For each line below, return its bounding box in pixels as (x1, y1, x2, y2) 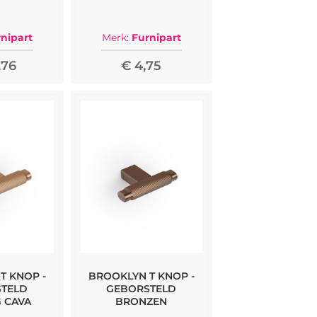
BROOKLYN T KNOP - (88, 269, 195, 282)
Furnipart (131, 30, 181, 44)
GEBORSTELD (106, 282, 177, 295)
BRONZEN (115, 294, 168, 308)
